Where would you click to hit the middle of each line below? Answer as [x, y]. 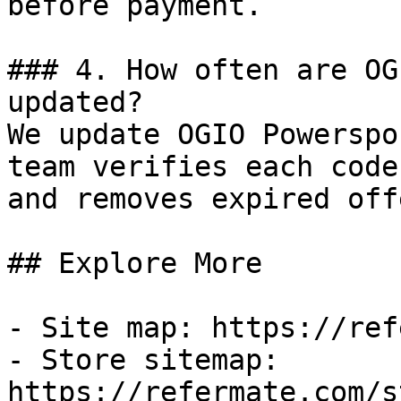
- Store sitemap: [143, 360]
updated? [75, 102]
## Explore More [135, 263]
